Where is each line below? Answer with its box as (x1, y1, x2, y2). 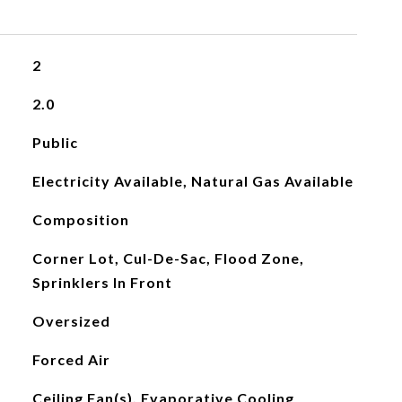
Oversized (31, 312, 110, 329)
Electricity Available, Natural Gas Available (31, 172, 354, 189)
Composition (31, 211, 129, 228)
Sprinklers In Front (31, 274, 172, 291)
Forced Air (31, 351, 110, 368)
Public (31, 134, 78, 151)
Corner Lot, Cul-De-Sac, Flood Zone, (31, 249, 304, 267)
